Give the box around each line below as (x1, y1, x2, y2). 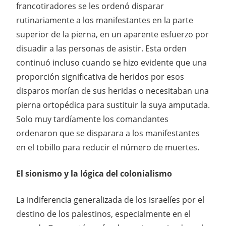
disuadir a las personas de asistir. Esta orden (16, 42, 187, 54)
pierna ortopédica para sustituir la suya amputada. (16, 99, 210, 110)
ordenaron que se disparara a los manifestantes (16, 127, 200, 139)
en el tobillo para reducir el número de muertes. (16, 141, 199, 153)
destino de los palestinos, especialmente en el (16, 208, 191, 219)
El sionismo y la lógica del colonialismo (16, 167, 172, 179)
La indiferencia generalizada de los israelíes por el (16, 194, 204, 205)
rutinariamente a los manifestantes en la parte (16, 14, 193, 26)
